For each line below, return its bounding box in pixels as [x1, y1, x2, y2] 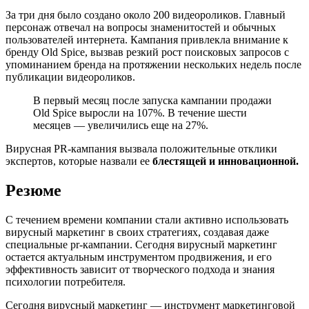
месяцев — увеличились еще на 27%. [33, 119, 208, 132]
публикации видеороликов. [6, 71, 135, 83]
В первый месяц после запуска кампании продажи [33, 94, 272, 107]
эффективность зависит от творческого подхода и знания [6, 263, 275, 275]
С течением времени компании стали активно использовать [6, 213, 288, 226]
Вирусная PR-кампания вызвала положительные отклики [6, 143, 277, 155]
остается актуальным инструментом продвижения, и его [6, 250, 272, 263]
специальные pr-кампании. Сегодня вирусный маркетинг [6, 238, 277, 250]
